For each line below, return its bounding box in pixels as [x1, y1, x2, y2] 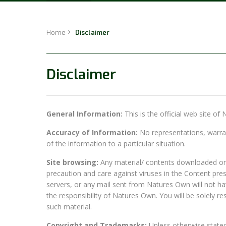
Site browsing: [46, 157, 98, 167]
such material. [46, 202, 92, 211]
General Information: [46, 109, 123, 119]
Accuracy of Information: [46, 128, 138, 137]
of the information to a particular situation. [46, 139, 186, 148]
